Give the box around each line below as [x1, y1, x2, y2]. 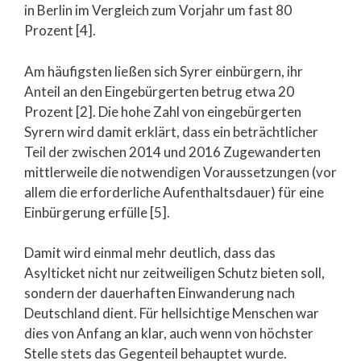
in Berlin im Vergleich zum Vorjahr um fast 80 [24, 2, 292, 19]
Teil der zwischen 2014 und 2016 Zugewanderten [24, 143, 321, 160]
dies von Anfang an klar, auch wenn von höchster [24, 325, 313, 342]
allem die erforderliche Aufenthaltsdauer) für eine [24, 183, 324, 201]
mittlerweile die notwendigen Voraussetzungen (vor [24, 163, 337, 180]
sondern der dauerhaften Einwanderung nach [24, 284, 295, 302]
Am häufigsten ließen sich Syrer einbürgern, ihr [24, 62, 303, 80]
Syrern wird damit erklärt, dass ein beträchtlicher [24, 122, 318, 140]
